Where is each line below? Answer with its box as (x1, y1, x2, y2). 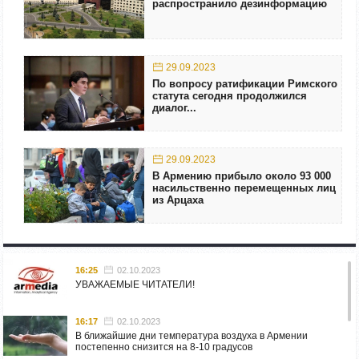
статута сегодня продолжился (152, 90, 307, 103)
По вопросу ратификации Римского (152, 78, 337, 91)
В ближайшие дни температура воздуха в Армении (75, 330, 308, 342)
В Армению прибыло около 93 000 (152, 170, 331, 183)
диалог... (152, 102, 196, 115)
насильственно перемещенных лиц (152, 182, 336, 195)
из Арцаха (152, 194, 204, 207)
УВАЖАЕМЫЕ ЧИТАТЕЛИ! (75, 279, 195, 291)
